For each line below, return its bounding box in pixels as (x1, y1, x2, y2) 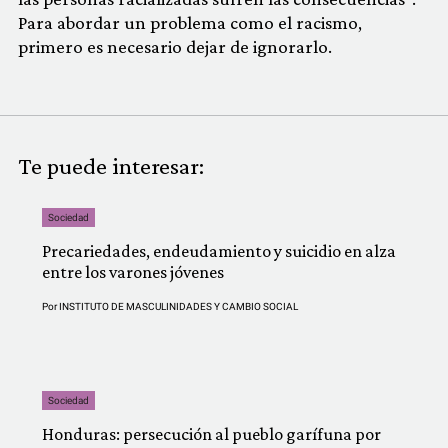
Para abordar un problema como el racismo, (18, 12, 362, 33)
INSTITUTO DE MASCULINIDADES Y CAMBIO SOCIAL (59, 301, 298, 312)
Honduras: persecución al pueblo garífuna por (42, 424, 381, 444)
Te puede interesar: (18, 152, 204, 179)
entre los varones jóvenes (42, 262, 227, 282)
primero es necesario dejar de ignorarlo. (18, 36, 332, 57)
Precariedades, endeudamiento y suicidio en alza (42, 241, 396, 261)
